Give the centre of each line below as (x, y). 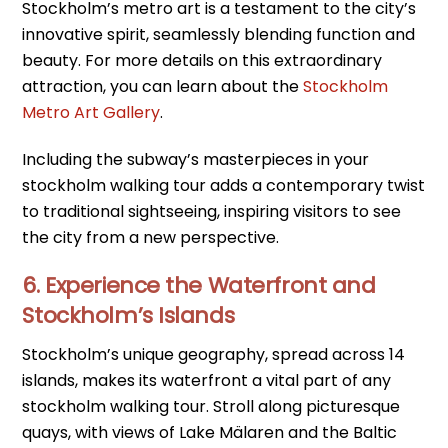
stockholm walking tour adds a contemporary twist (224, 185)
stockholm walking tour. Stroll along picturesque (211, 407)
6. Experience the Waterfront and (199, 286)
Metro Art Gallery (91, 112)
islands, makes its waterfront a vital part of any (207, 381)
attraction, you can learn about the (163, 86)
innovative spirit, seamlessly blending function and (219, 34)
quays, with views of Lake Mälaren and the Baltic (210, 433)
